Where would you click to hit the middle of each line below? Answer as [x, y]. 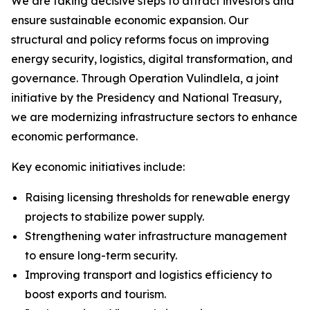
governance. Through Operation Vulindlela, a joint [145, 78]
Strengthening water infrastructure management [156, 236]
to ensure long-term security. [101, 255]
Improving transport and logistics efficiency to [148, 275]
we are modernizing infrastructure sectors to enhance [154, 117]
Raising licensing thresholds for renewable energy [157, 197]
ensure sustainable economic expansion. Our [130, 20]
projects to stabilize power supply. [115, 217]
